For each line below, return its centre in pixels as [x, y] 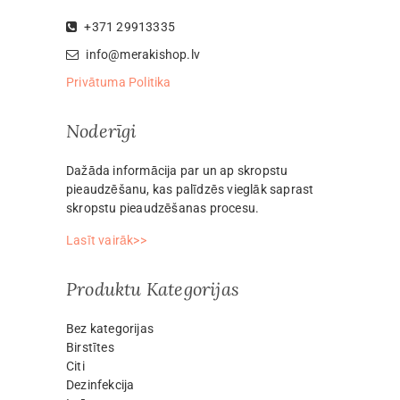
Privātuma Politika [119, 82]
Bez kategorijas [110, 328]
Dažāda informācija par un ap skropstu [177, 170]
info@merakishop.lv [143, 54]
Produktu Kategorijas [153, 288]
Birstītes [90, 347]
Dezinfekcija [100, 384]
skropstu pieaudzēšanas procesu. [163, 208]
